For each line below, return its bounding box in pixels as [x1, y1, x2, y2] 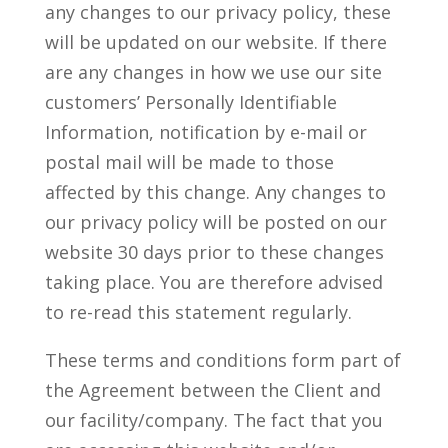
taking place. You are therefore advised [44, 270, 383, 294]
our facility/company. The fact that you [44, 408, 383, 432]
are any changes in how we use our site [44, 60, 382, 84]
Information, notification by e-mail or [44, 120, 367, 144]
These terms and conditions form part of [44, 348, 401, 372]
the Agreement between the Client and [44, 378, 381, 402]
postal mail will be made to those [44, 150, 334, 174]
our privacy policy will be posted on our [44, 210, 387, 234]
